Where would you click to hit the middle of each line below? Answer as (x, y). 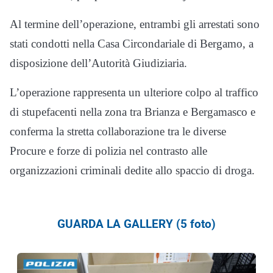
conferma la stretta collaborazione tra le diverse (118, 132)
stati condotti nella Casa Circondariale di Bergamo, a (132, 44)
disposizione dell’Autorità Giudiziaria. (98, 63)
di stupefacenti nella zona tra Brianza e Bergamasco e (133, 112)
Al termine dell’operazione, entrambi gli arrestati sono (135, 24)
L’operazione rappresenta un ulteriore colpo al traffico (134, 93)
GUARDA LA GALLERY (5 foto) (136, 224)
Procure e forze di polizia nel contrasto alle (108, 151)
